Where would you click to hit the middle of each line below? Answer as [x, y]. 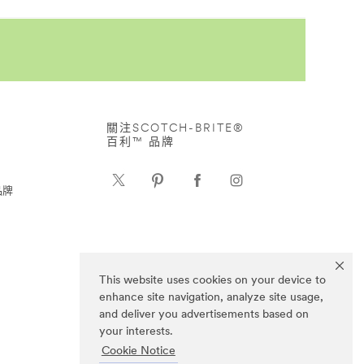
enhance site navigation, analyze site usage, [211, 298]
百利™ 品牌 [141, 143]
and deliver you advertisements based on [204, 315]
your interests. [136, 332]
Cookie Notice [138, 352]
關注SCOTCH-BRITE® [175, 129]
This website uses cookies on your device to [212, 281]
